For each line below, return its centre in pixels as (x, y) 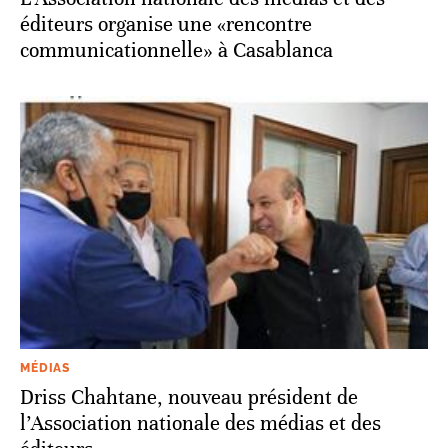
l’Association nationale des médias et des (200, 423)
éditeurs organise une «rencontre (166, 24)
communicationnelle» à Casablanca (176, 50)
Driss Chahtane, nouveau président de (189, 397)
